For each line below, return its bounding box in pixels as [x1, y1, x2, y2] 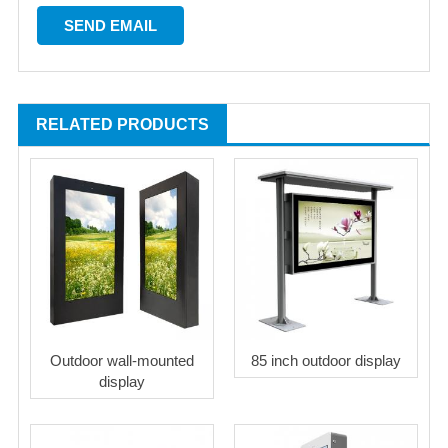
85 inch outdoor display [251, 352, 401, 370]
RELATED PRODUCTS [36, 116, 209, 134]
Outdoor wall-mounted [50, 352, 194, 370]
